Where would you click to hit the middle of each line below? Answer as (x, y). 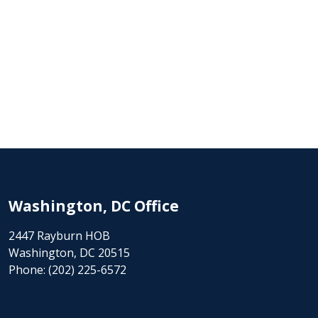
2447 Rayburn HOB (59, 236)
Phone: (28, 270)
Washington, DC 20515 (69, 253)
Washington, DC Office (93, 206)
